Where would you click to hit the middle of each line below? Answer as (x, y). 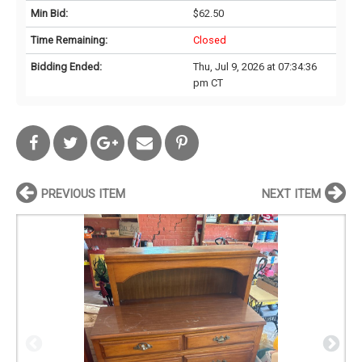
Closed (209, 40)
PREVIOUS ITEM (83, 194)
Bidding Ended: (66, 66)
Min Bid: (49, 13)
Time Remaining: (69, 40)
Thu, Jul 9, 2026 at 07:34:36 (255, 66)
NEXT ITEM (291, 194)
